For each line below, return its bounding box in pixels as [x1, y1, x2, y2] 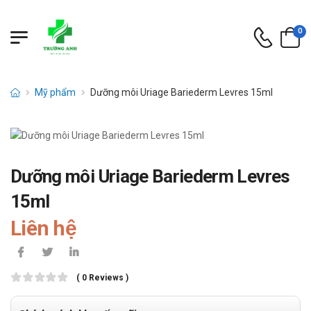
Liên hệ [10, 216, 76, 241]
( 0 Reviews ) [76, 273, 128, 283]
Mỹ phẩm [35, 87, 76, 98]
